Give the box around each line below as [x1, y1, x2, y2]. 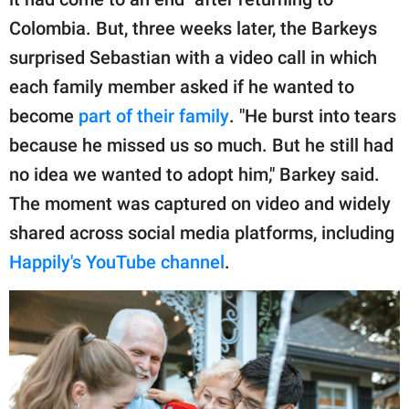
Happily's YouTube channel [9, 251, 225, 274]
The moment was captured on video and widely [9, 193, 391, 215]
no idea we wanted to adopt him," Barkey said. [9, 163, 380, 186]
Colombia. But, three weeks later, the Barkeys [9, 17, 377, 40]
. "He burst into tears [229, 105, 396, 128]
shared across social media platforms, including [9, 222, 394, 245]
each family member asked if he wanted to [9, 76, 354, 99]
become [9, 105, 79, 128]
